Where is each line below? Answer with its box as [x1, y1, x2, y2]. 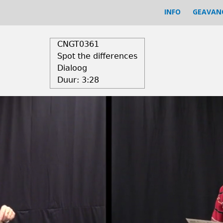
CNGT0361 [57, 39, 99, 49]
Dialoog [57, 63, 87, 73]
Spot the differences [57, 51, 137, 61]
